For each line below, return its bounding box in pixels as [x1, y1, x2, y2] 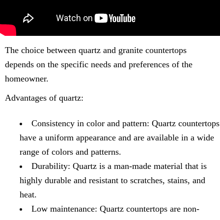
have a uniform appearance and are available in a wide [20, 133, 214, 143]
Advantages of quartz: [5, 93, 83, 103]
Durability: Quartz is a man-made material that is [31, 161, 207, 171]
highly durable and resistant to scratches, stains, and [20, 175, 205, 186]
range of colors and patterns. [20, 147, 121, 157]
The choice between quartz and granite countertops [5, 45, 187, 55]
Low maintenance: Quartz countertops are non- [31, 204, 199, 214]
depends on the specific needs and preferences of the [5, 59, 192, 70]
